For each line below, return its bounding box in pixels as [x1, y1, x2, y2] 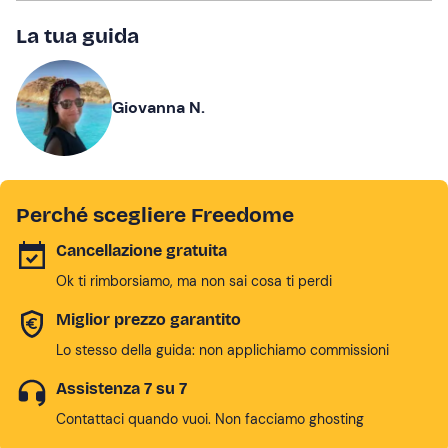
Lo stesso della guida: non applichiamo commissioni [56, 341, 389, 359]
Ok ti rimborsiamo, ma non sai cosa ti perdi [56, 272, 332, 290]
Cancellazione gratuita [56, 241, 227, 260]
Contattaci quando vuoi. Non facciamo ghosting [56, 410, 364, 428]
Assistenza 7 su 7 [56, 379, 187, 398]
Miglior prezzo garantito [56, 310, 241, 329]
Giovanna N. [112, 97, 205, 118]
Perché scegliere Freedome [16, 202, 294, 228]
